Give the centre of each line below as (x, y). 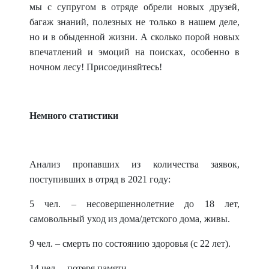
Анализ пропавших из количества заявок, (134, 164)
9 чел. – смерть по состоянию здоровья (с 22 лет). (130, 243)
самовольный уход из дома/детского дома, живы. (130, 219)
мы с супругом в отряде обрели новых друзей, (134, 7)
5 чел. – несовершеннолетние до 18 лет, (134, 204)
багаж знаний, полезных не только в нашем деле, (134, 22)
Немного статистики (74, 116)
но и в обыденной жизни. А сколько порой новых (134, 37)
